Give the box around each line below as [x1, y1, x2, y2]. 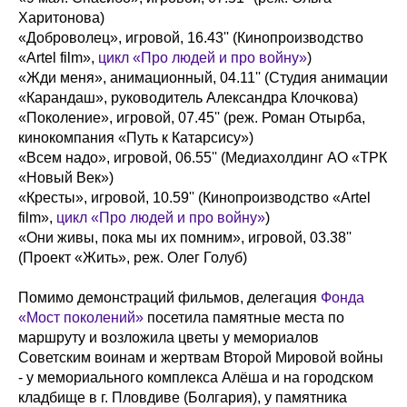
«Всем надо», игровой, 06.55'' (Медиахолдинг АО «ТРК [18, 150, 387, 165]
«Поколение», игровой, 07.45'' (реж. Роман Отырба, [18, 110, 365, 125]
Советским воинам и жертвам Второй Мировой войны [18, 350, 383, 365]
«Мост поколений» [18, 310, 144, 325]
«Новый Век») [18, 170, 114, 185]
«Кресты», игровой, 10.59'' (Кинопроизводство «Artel [18, 190, 371, 205]
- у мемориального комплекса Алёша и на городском [18, 370, 373, 385]
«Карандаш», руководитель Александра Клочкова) [18, 90, 358, 105]
